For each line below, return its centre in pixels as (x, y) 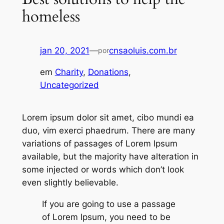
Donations (108, 72)
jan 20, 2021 (64, 51)
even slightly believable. (71, 183)
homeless (51, 16)
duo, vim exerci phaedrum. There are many (108, 131)
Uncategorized (69, 85)
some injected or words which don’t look (103, 170)
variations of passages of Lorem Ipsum (99, 144)
